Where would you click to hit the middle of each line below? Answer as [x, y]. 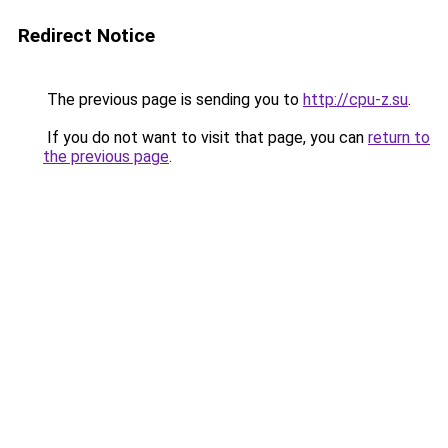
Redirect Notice [86, 35]
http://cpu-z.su [355, 99]
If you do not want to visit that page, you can [205, 137]
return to [399, 137]
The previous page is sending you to [173, 99]
